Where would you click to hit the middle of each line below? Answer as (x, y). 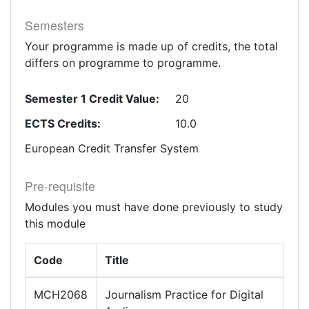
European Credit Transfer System (112, 148)
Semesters (54, 25)
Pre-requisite (60, 186)
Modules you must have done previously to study (154, 207)
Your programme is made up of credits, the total (151, 46)
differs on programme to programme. (123, 63)
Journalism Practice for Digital (184, 295)
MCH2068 (61, 295)
